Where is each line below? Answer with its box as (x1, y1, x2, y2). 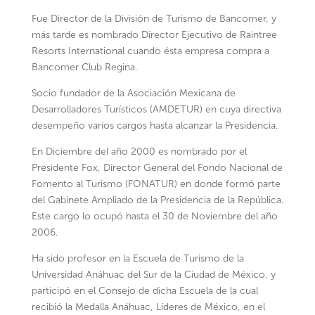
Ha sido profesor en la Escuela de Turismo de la (31, 252, 244, 264)
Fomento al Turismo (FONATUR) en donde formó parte (31, 178, 281, 190)
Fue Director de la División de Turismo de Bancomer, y (31, 13, 276, 25)
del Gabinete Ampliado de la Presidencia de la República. (31, 194, 283, 206)
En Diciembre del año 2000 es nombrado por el (31, 146, 247, 157)
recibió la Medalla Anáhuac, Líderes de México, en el (31, 301, 265, 313)
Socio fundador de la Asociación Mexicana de (31, 87, 236, 99)
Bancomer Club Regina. (31, 61, 137, 73)
